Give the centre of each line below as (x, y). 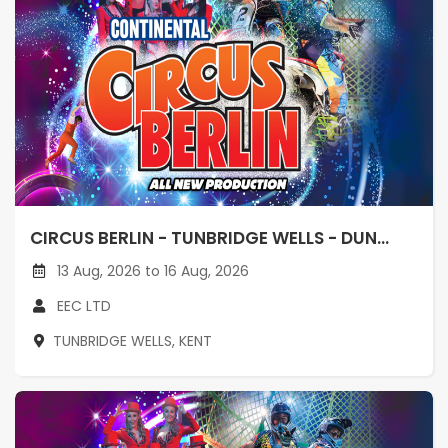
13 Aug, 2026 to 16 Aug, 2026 (151, 270)
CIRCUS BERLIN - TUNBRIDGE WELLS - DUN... (209, 237)
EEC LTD (84, 305)
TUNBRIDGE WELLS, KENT (132, 340)
